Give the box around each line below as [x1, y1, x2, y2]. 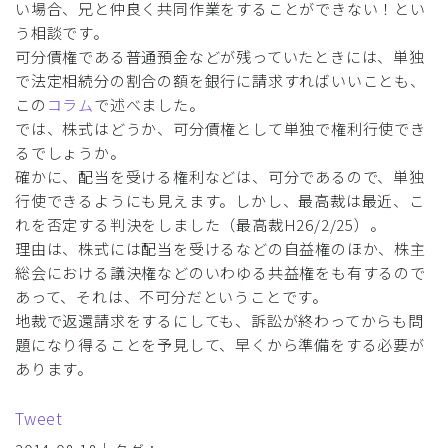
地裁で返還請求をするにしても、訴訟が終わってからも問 [15, 309, 424, 331]
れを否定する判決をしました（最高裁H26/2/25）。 [15, 213, 386, 235]
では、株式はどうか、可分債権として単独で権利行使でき [15, 117, 426, 139]
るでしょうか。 [15, 141, 126, 163]
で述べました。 [94, 93, 205, 115]
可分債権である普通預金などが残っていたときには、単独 [15, 45, 425, 67]
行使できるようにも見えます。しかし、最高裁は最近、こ [15, 189, 425, 211]
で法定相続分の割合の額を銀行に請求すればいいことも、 [15, 69, 426, 91]
